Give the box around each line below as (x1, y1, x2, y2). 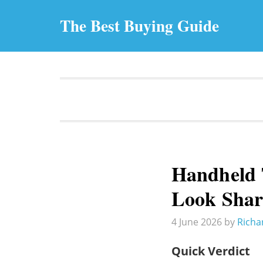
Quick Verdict (171, 243, 250, 259)
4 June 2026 (171, 215, 222, 228)
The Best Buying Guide (60, 14, 219, 37)
